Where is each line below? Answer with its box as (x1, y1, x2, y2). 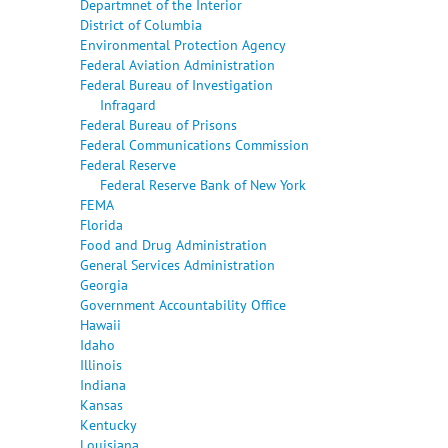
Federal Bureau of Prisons (80, 114, 237, 134)
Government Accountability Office (80, 294, 286, 314)
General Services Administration (80, 254, 275, 274)
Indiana (80, 374, 126, 394)
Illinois (80, 354, 122, 374)
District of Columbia (80, 14, 202, 34)
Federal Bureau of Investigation (80, 74, 273, 94)
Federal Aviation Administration (80, 54, 275, 74)
